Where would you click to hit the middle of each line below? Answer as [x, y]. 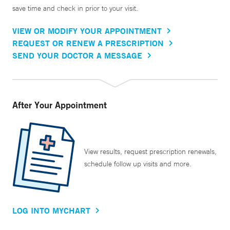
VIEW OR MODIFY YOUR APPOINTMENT [87, 31]
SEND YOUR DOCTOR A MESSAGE [77, 55]
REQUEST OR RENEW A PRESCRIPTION [88, 43]
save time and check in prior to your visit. [75, 8]
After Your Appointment [60, 105]
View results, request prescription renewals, [150, 152]
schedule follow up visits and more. [138, 164]
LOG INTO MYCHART [51, 210]
